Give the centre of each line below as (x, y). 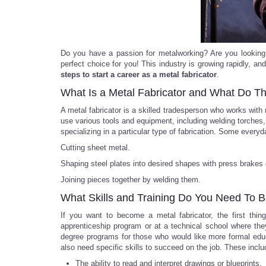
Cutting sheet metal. (95, 148)
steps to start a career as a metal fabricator (139, 75)
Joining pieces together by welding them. (131, 180)
